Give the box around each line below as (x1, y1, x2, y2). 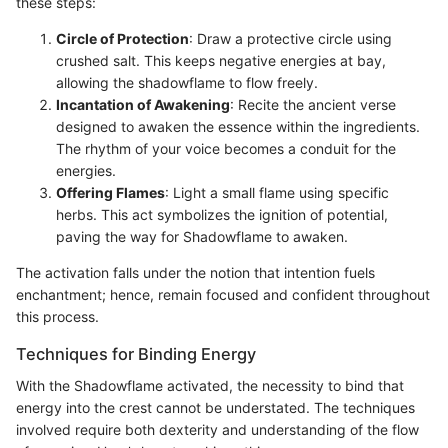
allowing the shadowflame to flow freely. (56, 74, 318, 92)
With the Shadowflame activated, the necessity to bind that (16, 377, 404, 395)
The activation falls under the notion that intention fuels (16, 264, 375, 282)
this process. (16, 308, 99, 326)
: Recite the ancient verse (230, 96, 396, 114)
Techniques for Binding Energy (16, 344, 256, 365)
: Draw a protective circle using (189, 30, 392, 48)
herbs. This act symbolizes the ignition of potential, (56, 206, 388, 224)
